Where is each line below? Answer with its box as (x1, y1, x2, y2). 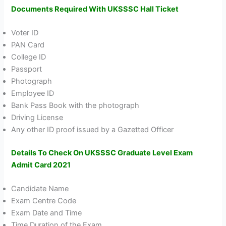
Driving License (11, 113, 64, 123)
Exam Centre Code (11, 196, 77, 206)
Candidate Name (11, 184, 69, 194)
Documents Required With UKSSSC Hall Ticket (11, 4, 179, 14)
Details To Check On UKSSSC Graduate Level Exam (11, 148, 193, 158)
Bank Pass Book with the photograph (11, 101, 140, 110)
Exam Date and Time (11, 208, 82, 218)
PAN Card (11, 40, 45, 50)
